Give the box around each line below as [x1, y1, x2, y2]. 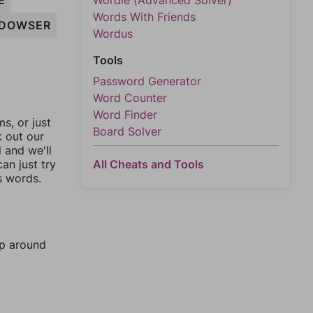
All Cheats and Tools [93, 157, 204, 171]
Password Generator [93, 74, 201, 88]
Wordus [93, 27, 133, 41]
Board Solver [93, 124, 161, 138]
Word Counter [93, 91, 167, 105]
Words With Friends [93, 10, 196, 24]
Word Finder [93, 108, 157, 122]
